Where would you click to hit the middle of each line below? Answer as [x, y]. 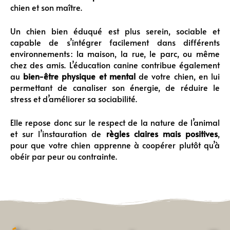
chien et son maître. [46, 7]
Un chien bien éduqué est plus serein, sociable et [115, 31]
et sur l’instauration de [58, 134]
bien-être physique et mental [79, 76]
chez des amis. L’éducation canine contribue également [115, 65]
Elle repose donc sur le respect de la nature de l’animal [115, 122]
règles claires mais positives [162, 134]
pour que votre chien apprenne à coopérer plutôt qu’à [115, 145]
